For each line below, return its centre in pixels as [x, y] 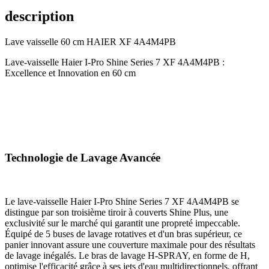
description [39, 17]
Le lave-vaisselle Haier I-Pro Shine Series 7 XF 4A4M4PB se [122, 201]
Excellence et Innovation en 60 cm [70, 73]
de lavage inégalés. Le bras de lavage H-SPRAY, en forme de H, [127, 255]
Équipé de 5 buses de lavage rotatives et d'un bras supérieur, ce [123, 234]
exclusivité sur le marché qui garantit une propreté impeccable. [122, 223]
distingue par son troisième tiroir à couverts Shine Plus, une [116, 212]
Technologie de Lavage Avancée [83, 158]
